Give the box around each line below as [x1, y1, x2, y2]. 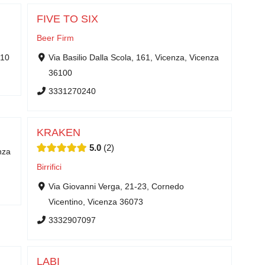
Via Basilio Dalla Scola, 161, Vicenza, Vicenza [48, 53, 219, 62]
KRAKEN [37, 127, 80, 138]
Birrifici [37, 162, 62, 172]
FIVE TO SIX [37, 13, 98, 25]
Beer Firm [37, 33, 74, 43]
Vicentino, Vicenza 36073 [48, 197, 143, 206]
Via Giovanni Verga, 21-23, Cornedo [48, 182, 184, 191]
